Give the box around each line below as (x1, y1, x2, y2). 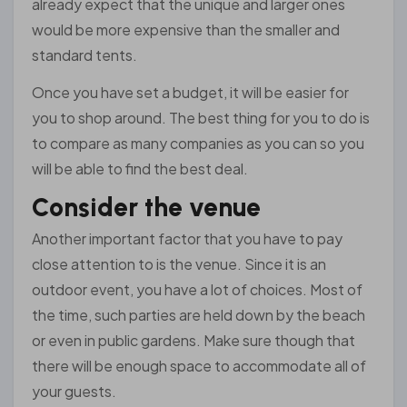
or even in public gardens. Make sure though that (32, 331, 355, 351)
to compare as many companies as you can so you (32, 133, 364, 153)
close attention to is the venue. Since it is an (32, 254, 326, 274)
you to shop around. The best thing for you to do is (32, 107, 370, 127)
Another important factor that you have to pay (32, 229, 342, 249)
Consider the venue (32, 191, 261, 223)
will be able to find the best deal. (32, 158, 248, 178)
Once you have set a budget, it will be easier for (32, 82, 349, 102)
